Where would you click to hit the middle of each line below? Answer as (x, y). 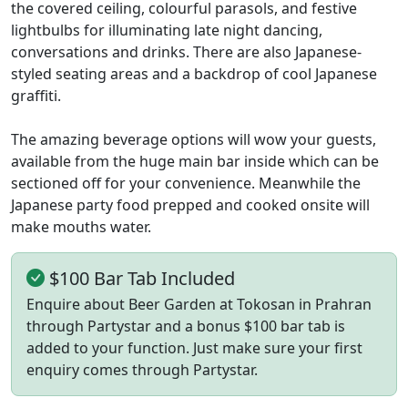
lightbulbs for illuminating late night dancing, (167, 30)
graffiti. (36, 95)
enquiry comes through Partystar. (142, 369)
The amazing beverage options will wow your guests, (194, 139)
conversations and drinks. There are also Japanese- (186, 51)
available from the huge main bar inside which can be (195, 161)
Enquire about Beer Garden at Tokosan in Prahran (199, 304)
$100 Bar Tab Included (140, 278)
